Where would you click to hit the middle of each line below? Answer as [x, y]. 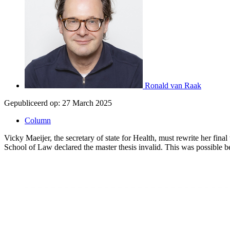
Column [38, 120]
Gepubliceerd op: [32, 103]
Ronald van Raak [173, 85]
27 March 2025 [87, 103]
